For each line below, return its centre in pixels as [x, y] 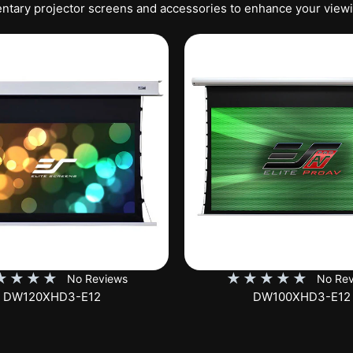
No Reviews [97, 278]
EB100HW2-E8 [301, 296]
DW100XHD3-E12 [52, 296]
